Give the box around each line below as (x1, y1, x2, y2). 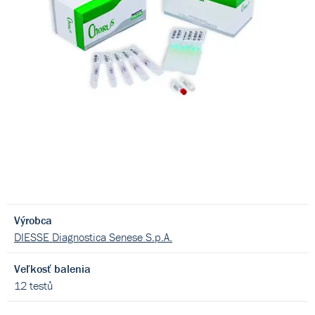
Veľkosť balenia (14, 262, 91, 276)
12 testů (14, 278, 53, 292)
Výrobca (14, 213, 52, 227)
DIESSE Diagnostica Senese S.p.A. (14, 230, 172, 244)
